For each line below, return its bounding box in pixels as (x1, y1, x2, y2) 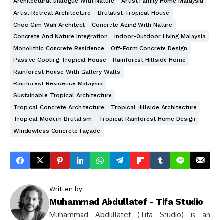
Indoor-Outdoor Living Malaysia (114, 32, 206, 40)
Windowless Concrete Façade (13, 127, 100, 134)
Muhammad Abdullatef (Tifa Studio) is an (49, 209, 210, 219)
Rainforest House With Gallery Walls (13, 68, 120, 75)
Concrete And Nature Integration (13, 32, 108, 40)
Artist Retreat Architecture (13, 9, 91, 16)
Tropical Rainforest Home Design (99, 115, 195, 122)
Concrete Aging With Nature (92, 21, 172, 28)
